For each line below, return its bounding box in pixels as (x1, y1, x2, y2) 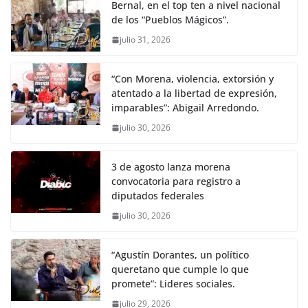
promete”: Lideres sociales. (111, 277, 235, 291)
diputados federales (111, 189, 204, 203)
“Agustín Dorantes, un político (111, 248, 249, 262)
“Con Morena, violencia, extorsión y (111, 72, 274, 86)
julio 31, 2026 (120, 34, 170, 46)
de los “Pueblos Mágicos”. (111, 13, 229, 27)
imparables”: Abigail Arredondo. (111, 101, 259, 115)
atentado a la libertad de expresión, (111, 87, 277, 100)
